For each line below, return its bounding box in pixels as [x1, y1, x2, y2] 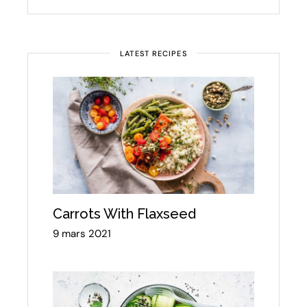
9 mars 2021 [53, 227, 112, 241]
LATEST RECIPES [120, 48, 187, 58]
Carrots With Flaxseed [53, 206, 197, 223]
